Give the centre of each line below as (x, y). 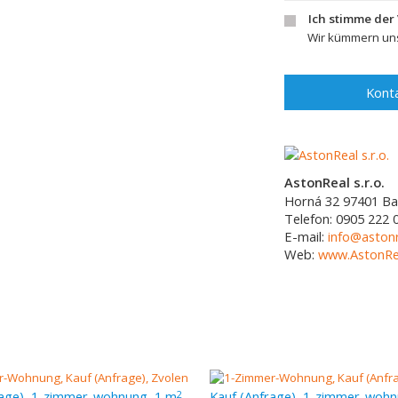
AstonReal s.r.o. (334, 182)
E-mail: (306, 236)
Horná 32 (312, 201)
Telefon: (310, 219)
